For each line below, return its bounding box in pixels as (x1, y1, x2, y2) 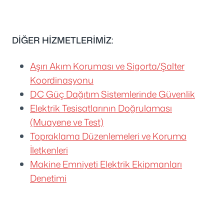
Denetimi (30, 171, 66, 184)
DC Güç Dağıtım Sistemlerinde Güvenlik (30, 87, 195, 100)
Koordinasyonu (30, 73, 93, 86)
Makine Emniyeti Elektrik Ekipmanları (30, 157, 182, 170)
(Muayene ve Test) (30, 115, 103, 128)
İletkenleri (30, 143, 68, 156)
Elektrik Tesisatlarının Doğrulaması (30, 101, 172, 114)
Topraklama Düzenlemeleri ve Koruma (30, 129, 186, 142)
